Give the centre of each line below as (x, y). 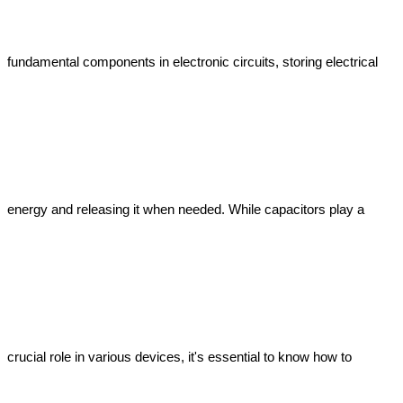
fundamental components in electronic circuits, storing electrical (193, 62)
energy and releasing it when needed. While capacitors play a (186, 209)
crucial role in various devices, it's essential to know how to (179, 357)
